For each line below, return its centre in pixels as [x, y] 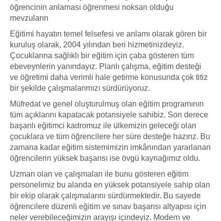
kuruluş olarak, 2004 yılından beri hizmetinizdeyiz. [97, 44]
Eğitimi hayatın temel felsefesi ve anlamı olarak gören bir [108, 34]
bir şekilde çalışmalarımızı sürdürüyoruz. [80, 88]
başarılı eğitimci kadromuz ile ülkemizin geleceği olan [103, 125]
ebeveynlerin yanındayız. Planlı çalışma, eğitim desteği [106, 66]
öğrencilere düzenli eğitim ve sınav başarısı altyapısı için [108, 206]
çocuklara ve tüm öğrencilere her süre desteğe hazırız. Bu [110, 136]
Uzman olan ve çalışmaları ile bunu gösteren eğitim [99, 174]
